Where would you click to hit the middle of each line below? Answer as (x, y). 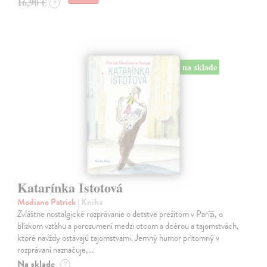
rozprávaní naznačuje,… (56, 250)
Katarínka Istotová (70, 188)
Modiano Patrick (48, 202)
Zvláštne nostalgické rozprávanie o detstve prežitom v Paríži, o (120, 214)
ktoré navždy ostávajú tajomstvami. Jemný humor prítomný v (119, 238)
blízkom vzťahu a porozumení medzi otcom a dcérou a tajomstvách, (128, 226)
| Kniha (90, 202)
